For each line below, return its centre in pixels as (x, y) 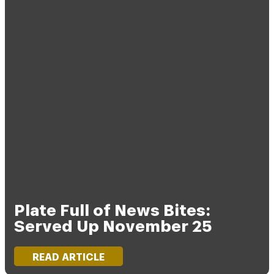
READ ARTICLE (68, 257)
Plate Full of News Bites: (112, 210)
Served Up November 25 (113, 226)
